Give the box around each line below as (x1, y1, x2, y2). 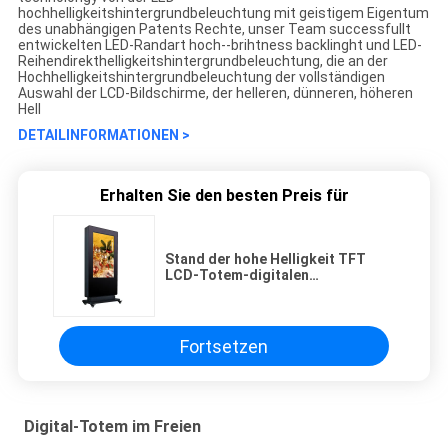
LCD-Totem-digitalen (165, 267, 309, 284)
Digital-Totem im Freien (23, 417, 201, 437)
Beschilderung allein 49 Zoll (165, 283, 349, 300)
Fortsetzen (180, 335, 268, 357)
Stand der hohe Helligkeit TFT (165, 251, 366, 268)
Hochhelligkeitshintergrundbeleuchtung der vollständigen (17, 69, 385, 86)
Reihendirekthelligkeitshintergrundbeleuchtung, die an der (17, 53, 388, 70)
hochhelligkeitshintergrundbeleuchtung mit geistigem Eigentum (17, 5, 429, 22)
